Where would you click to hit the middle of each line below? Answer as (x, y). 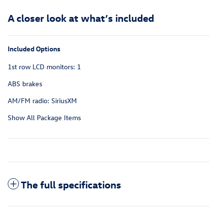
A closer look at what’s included (81, 17)
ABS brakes (25, 83)
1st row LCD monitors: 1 (44, 66)
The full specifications (71, 184)
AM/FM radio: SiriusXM (42, 100)
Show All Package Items (44, 117)
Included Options (34, 48)
